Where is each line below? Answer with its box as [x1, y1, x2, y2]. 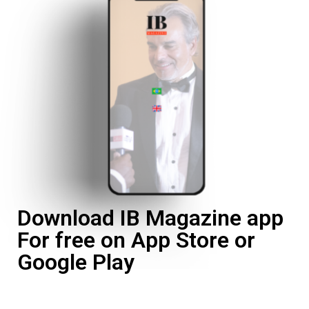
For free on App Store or [17, 226, 255, 253]
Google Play [17, 248, 134, 275]
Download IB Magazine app [17, 204, 283, 231]
